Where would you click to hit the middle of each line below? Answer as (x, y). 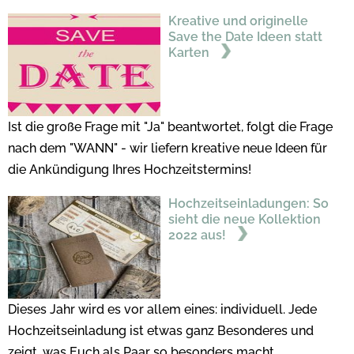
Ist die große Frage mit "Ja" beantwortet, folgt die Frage (170, 126)
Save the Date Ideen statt (245, 36)
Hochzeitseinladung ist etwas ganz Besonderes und (161, 330)
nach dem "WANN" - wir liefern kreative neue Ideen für (168, 148)
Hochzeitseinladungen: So (248, 203)
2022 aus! (198, 235)
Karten (190, 52)
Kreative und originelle (238, 21)
